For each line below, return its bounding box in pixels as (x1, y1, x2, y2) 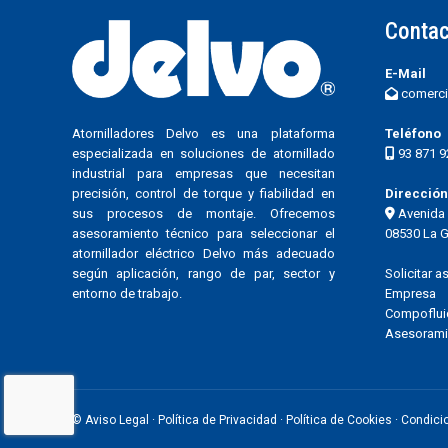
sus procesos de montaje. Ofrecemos (72, 205, 335, 221)
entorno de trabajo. (72, 285, 182, 301)
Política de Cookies (286, 412, 392, 427)
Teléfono (384, 126, 441, 141)
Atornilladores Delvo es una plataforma (72, 125, 335, 141)
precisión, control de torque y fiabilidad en (72, 185, 335, 201)
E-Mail (384, 66, 426, 81)
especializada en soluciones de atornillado (72, 145, 335, 161)
